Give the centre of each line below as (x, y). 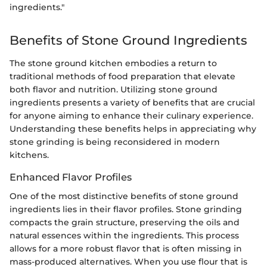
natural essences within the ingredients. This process (124, 235)
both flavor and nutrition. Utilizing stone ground (114, 89)
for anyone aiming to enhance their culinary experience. (131, 115)
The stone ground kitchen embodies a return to (113, 63)
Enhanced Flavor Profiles (71, 177)
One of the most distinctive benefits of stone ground (124, 196)
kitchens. (29, 155)
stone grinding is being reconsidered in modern (115, 142)
